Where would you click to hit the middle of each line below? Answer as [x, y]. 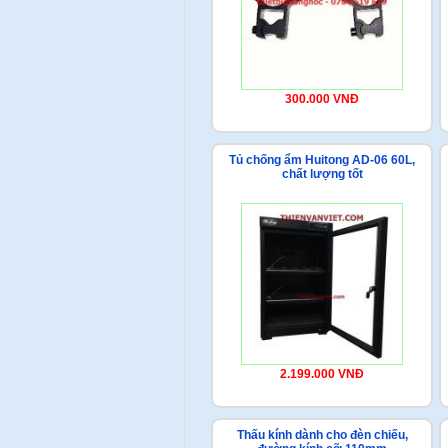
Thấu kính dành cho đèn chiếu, [322, 435]
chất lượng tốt [322, 174]
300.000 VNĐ [322, 99]
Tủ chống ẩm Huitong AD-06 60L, [322, 160]
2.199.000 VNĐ [322, 374]
